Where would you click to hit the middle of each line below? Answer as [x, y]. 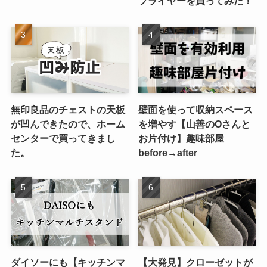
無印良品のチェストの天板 [68, 110]
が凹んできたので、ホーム [68, 124]
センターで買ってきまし [63, 139]
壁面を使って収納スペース [196, 110]
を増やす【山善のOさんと [195, 124]
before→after [168, 153]
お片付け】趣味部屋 [181, 139]
